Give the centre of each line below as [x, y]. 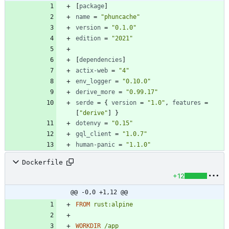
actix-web [92, 71]
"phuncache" [120, 17]
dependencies [101, 60]
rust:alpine [113, 205]
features [187, 103]
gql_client [94, 134]
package [92, 6]
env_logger [94, 82]
